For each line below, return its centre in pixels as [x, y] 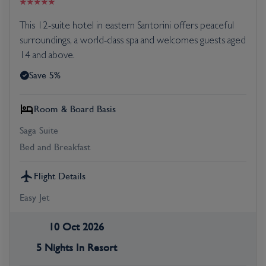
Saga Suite [39, 130]
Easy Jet [34, 197]
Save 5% [45, 75]
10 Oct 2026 [76, 227]
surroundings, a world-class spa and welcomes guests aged [133, 41]
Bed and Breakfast [55, 147]
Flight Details [60, 176]
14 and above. [47, 56]
